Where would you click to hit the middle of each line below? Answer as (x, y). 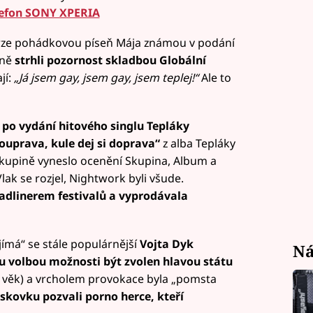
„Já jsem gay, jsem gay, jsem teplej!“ (106, 78)
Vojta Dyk (166, 243)
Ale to (214, 78)
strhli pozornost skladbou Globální (110, 60)
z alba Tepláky (197, 144)
